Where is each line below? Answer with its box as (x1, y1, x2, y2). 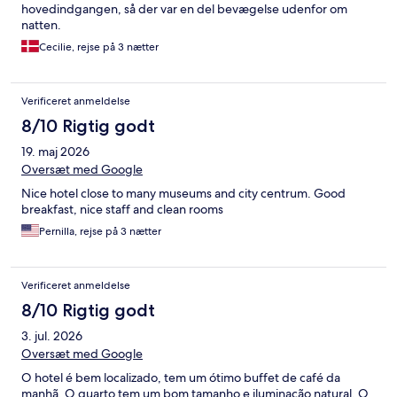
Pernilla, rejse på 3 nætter (39, 224, 161, 239)
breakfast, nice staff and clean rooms (21, 201, 223, 218)
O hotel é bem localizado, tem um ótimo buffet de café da (21, 370, 340, 386)
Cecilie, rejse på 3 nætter (39, 40, 159, 55)
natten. (21, 17, 61, 34)
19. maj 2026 (21, 144, 90, 160)
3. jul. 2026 (21, 328, 82, 345)
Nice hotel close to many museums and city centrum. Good (21, 185, 346, 202)
